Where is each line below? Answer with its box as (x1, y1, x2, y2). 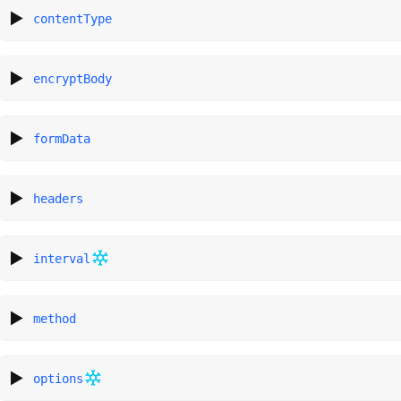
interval (33, 251, 91, 266)
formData (33, 131, 91, 146)
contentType (33, 11, 113, 26)
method (33, 311, 77, 326)
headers (33, 191, 84, 206)
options (33, 371, 84, 386)
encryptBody (33, 71, 113, 86)
